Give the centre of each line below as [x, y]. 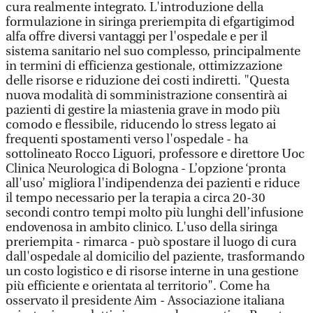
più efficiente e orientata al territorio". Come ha [138, 286]
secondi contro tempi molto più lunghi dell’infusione [154, 213]
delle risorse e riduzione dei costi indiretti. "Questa [147, 81]
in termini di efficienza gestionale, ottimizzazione [144, 66]
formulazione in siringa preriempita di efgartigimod [150, 22]
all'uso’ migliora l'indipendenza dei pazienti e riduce [153, 183]
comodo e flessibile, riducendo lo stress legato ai [141, 125]
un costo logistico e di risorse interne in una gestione [152, 271]
